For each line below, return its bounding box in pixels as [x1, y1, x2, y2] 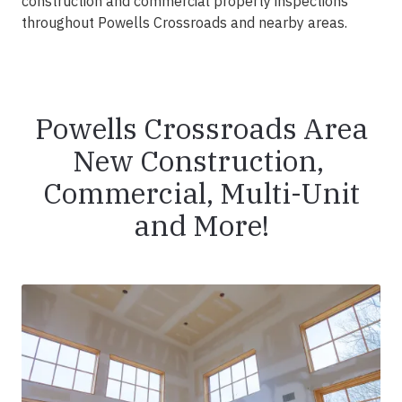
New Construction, [72, 142, 330, 180]
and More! [133, 206, 269, 245]
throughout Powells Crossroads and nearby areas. [22, 13, 347, 32]
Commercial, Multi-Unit [42, 174, 360, 213]
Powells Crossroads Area [34, 109, 368, 148]
